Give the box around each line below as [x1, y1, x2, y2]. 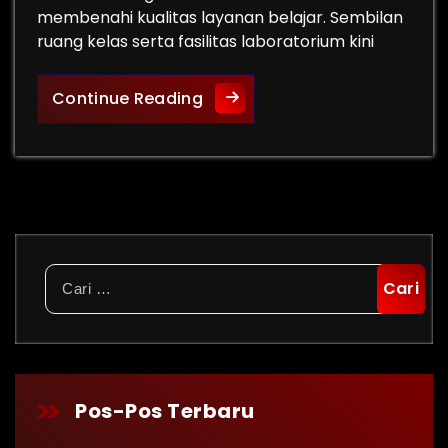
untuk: [44, 287, 91, 310]
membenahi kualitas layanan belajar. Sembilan [37, 6, 403, 29]
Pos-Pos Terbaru [75, 397, 255, 425]
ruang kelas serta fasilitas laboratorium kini [37, 30, 374, 53]
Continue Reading [52, 87, 203, 110]
